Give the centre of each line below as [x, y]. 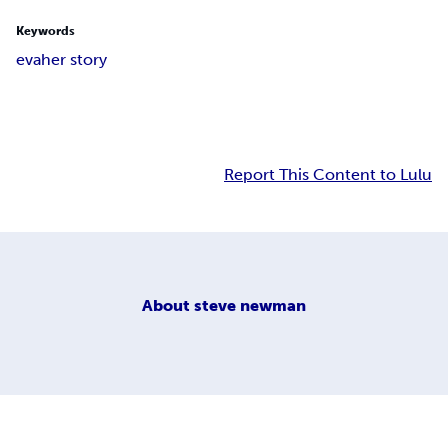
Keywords [45, 31]
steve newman [250, 305]
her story [74, 60]
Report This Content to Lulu [328, 175]
